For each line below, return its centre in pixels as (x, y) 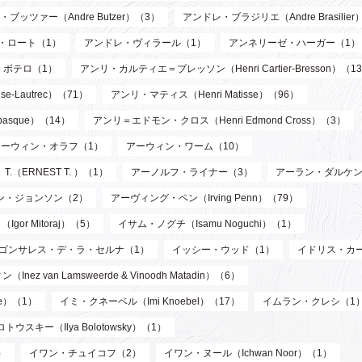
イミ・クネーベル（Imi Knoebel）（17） (150, 302)
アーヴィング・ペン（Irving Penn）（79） (204, 198)
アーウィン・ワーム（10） (185, 147)
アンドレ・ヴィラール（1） (145, 43)
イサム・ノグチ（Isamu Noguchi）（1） (207, 224)
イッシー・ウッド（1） (223, 250)
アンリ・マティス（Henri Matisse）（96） (205, 95)
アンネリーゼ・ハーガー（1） (295, 43)
